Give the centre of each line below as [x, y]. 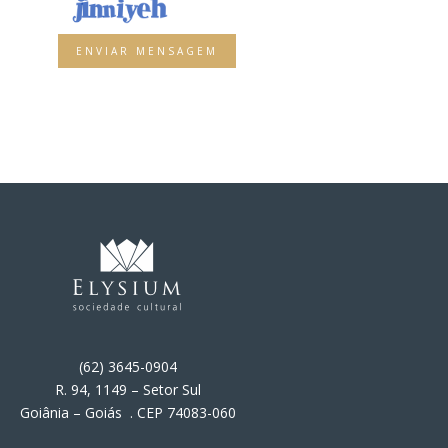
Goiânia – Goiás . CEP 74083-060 [127, 412]
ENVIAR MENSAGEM [147, 50]
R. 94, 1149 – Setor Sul [127, 389]
